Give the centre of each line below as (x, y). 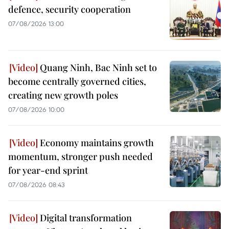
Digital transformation (85, 217)
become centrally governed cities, (77, 81)
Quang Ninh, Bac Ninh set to (97, 67)
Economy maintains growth (96, 142)
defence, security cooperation (70, 9)
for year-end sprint (48, 170)
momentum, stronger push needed (81, 156)
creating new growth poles (63, 95)
